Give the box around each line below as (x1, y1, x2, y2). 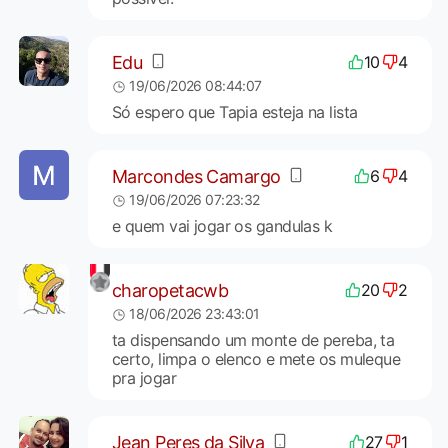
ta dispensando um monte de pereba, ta (111, 330, 395, 351)
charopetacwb (111, 279, 229, 301)
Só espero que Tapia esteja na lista (111, 102, 358, 123)
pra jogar (111, 368, 176, 389)
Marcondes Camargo (111, 165, 281, 187)
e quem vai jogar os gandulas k (111, 216, 333, 237)
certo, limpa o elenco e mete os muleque (111, 349, 401, 370)
